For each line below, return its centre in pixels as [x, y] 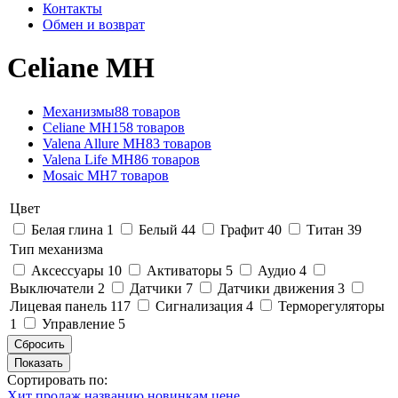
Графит [244, 229]
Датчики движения [278, 288]
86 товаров [167, 159]
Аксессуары [69, 270]
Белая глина [69, 229]
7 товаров [139, 175]
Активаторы [186, 270]
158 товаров [148, 127]
